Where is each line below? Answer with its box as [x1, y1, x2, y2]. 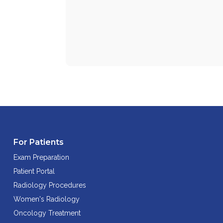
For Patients [13, 137, 64, 147]
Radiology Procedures [13, 181, 86, 189]
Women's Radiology [13, 195, 80, 203]
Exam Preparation [13, 153, 69, 161]
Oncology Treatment [13, 209, 81, 217]
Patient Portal [13, 167, 55, 175]
